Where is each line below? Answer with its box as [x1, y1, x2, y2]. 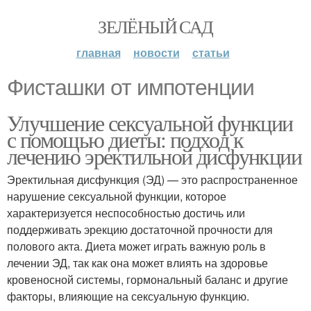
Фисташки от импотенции [7, 75, 254, 100]
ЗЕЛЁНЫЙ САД [98, 15, 213, 38]
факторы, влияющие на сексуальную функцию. [7, 288, 249, 304]
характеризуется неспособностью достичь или [7, 205, 245, 221]
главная [76, 44, 121, 60]
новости [133, 44, 180, 60]
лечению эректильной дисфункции [7, 141, 301, 171]
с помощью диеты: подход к [7, 124, 243, 154]
